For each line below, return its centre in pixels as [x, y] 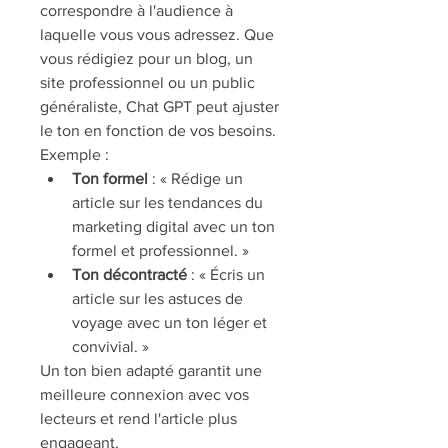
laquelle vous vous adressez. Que [157, 34]
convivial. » [110, 346]
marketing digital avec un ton [173, 226]
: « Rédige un [195, 178]
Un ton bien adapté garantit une [151, 370]
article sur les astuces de [157, 298]
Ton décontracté [129, 274]
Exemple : [74, 154]
